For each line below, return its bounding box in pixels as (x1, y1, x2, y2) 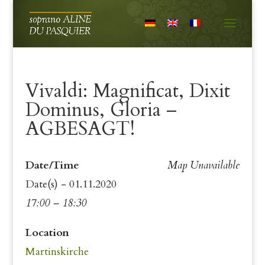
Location (25, 225, 69, 240)
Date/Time (25, 158, 79, 173)
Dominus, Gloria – (25, 97, 177, 123)
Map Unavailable (167, 158, 240, 173)
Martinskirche (25, 244, 89, 259)
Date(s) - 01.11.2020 (25, 177, 117, 192)
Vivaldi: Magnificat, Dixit (25, 78, 230, 104)
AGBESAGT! (25, 116, 135, 142)
